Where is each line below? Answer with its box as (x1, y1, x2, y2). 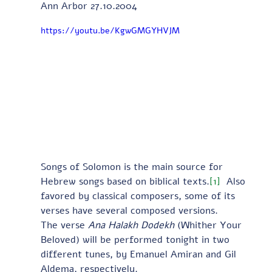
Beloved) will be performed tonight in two (40, 233, 233, 247)
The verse (40, 219, 88, 233)
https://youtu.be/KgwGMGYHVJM (40, 24, 180, 36)
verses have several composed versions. (40, 204, 218, 218)
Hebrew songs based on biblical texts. (40, 175, 209, 189)
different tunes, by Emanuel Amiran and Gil (40, 248, 239, 262)
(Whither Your (174, 219, 245, 233)
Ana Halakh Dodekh (87, 219, 174, 233)
